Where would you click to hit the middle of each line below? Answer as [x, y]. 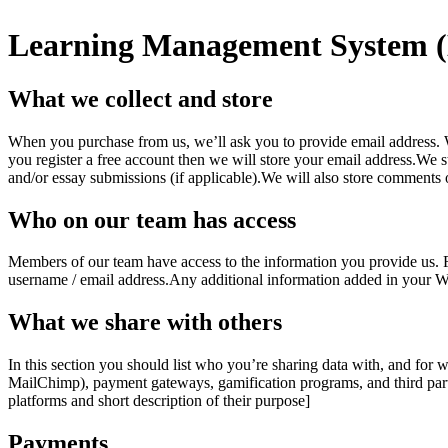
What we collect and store [140, 98]
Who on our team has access [152, 219]
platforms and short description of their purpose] [159, 401]
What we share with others [145, 322]
